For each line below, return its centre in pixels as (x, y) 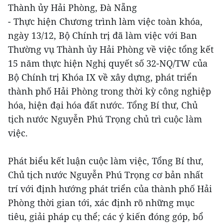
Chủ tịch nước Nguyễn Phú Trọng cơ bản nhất (106, 175)
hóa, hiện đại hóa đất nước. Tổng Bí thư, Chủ (103, 105)
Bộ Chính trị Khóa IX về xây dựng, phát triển (103, 77)
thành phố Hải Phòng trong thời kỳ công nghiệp (110, 91)
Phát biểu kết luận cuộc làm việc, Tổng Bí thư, (106, 161)
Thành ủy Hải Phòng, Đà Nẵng (72, 8)
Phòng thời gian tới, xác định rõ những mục (101, 203)
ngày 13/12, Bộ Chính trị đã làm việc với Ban (103, 36)
